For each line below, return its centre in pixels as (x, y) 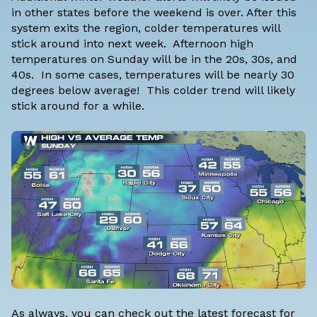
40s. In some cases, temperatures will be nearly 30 (153, 75)
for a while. (112, 106)
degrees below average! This (92, 91)
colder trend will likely (234, 91)
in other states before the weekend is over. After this (154, 13)
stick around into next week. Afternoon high (132, 44)
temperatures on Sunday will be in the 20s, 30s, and (154, 59)
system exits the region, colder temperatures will (146, 28)
